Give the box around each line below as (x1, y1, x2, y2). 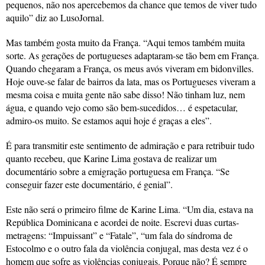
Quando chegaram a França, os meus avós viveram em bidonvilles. (6, 62, 254, 75)
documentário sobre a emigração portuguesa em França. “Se (6, 164, 230, 177)
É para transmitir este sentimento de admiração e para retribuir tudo (6, 138, 254, 151)
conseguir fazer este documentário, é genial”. (6, 177, 173, 190)
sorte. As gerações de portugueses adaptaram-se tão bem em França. (6, 49, 259, 62)
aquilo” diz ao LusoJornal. (6, 11, 104, 24)
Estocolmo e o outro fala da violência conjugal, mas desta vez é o (6, 241, 248, 254)
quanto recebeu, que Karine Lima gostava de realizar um (6, 151, 216, 164)
